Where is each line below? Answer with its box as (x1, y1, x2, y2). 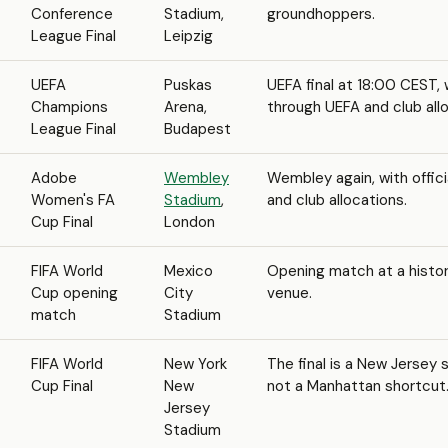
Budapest (164, 119, 231, 139)
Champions (31, 97, 108, 117)
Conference (31, 4, 113, 24)
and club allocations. (267, 190, 407, 210)
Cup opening (31, 283, 118, 303)
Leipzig (164, 26, 213, 46)
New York (164, 354, 227, 374)
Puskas (164, 75, 212, 95)
